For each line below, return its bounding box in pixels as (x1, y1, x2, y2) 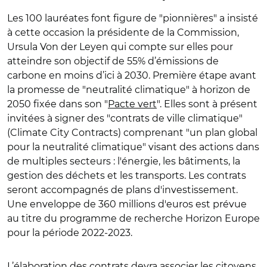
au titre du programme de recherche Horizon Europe (7, 212, 260, 224)
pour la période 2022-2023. (7, 226, 132, 238)
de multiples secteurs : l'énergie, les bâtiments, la (7, 155, 240, 167)
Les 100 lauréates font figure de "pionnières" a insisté (7, 12, 258, 24)
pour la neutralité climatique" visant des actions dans (7, 141, 259, 153)
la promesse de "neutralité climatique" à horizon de (7, 83, 250, 95)
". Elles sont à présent (157, 98, 257, 110)
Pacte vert (108, 98, 157, 110)
